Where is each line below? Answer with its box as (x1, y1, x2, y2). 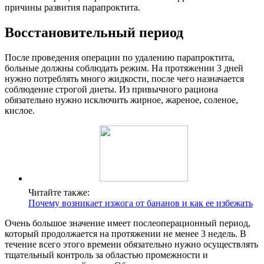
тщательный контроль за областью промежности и (5, 249, 208, 260)
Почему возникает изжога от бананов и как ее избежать (28, 197, 253, 208)
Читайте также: (28, 187, 90, 197)
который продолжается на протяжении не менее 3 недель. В (5, 228, 246, 239)
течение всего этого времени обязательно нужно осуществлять (5, 239, 258, 249)
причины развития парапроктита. (5, 2, 140, 13)
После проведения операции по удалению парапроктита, (5, 52, 235, 62)
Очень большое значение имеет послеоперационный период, (5, 217, 250, 228)
